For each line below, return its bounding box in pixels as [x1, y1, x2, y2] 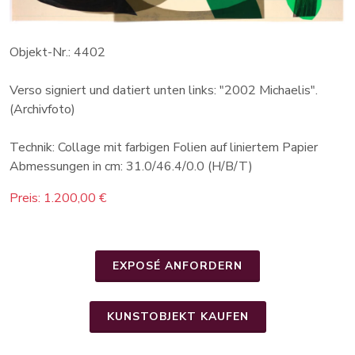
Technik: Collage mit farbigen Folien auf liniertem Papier [10, 139, 318, 157]
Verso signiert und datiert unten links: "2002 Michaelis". [10, 82, 318, 100]
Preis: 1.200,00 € [10, 189, 106, 208]
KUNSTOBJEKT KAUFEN [106, 309, 249, 325]
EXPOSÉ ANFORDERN [113, 258, 242, 274]
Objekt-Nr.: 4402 [10, 44, 105, 62]
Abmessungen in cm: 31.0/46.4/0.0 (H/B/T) [10, 158, 253, 176]
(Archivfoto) [10, 101, 75, 119]
